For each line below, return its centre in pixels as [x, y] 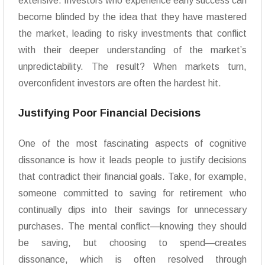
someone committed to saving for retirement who [132, 193]
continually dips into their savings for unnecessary [132, 210]
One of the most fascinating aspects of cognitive [132, 144]
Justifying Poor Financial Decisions [109, 113]
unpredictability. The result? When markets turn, [132, 67]
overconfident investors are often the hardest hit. [120, 83]
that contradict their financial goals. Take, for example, [132, 177]
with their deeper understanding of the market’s [132, 50]
